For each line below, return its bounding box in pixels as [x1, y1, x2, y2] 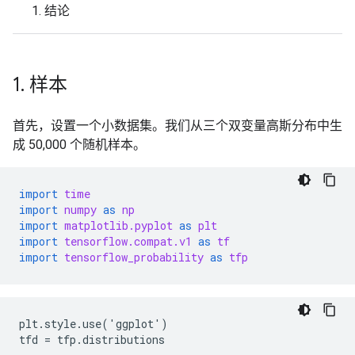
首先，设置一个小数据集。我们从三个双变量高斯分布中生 [13, 118, 342, 133]
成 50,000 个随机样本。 [13, 137, 146, 152]
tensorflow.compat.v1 [64, 234, 192, 249]
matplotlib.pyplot [64, 218, 173, 233]
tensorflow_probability [64, 250, 204, 265]
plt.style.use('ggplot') [19, 316, 168, 331]
